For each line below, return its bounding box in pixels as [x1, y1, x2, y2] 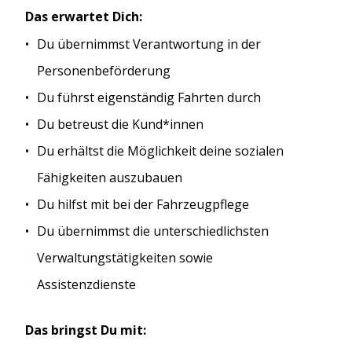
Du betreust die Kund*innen [37, 115, 203, 133]
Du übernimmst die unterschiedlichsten [37, 222, 269, 240]
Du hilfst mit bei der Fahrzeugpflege [37, 195, 249, 213]
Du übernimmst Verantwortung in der [37, 35, 261, 53]
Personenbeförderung [37, 61, 170, 79]
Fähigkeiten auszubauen [37, 168, 182, 186]
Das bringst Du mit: [25, 321, 146, 339]
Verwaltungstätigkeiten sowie [37, 248, 213, 266]
